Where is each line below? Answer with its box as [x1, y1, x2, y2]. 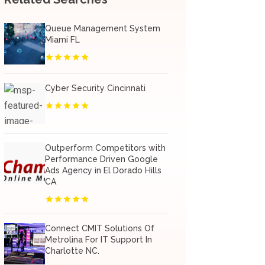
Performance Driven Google [44, 154, 158, 164]
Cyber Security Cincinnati [44, 83, 146, 93]
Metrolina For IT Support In [44, 235, 152, 244]
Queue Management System [44, 24, 160, 33]
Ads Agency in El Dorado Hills [44, 166, 161, 175]
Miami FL [44, 35, 80, 44]
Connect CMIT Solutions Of [44, 224, 154, 233]
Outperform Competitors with [44, 143, 166, 153]
